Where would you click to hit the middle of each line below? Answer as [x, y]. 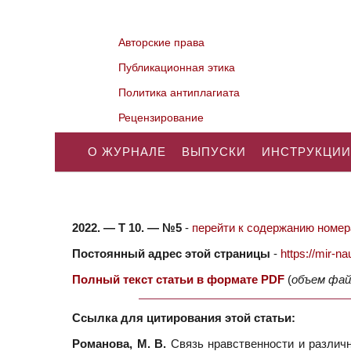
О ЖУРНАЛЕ [127, 152]
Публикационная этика [177, 67]
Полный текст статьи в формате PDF [178, 279]
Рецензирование [161, 118]
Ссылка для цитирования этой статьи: [184, 318]
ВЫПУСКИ [214, 152]
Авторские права [162, 42]
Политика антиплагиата [179, 92]
